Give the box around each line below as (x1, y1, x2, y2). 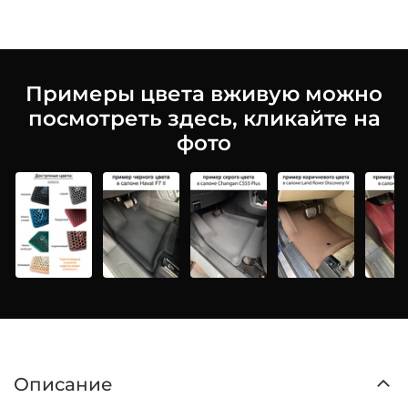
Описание (14, 372, 113, 395)
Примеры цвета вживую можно (25, 80, 382, 107)
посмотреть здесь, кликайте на (27, 105, 381, 131)
